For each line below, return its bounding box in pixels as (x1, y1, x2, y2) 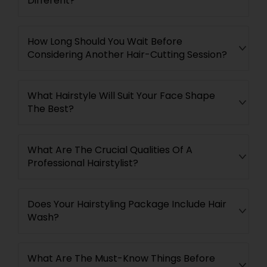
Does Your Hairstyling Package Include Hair (27, 197, 226, 211)
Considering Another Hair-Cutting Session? (27, 48, 227, 61)
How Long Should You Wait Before (27, 35, 182, 48)
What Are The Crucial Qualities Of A (27, 143, 193, 157)
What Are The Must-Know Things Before (27, 252, 215, 265)
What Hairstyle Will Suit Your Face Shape (27, 89, 215, 103)
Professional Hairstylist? (27, 156, 138, 170)
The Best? (27, 102, 74, 116)
